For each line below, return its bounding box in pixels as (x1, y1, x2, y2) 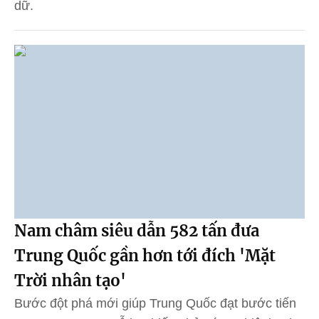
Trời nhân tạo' (14, 271, 126, 291)
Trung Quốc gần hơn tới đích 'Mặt (14, 246, 276, 266)
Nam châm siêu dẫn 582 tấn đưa (14, 221, 259, 241)
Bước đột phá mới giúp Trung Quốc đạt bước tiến (14, 296, 296, 311)
